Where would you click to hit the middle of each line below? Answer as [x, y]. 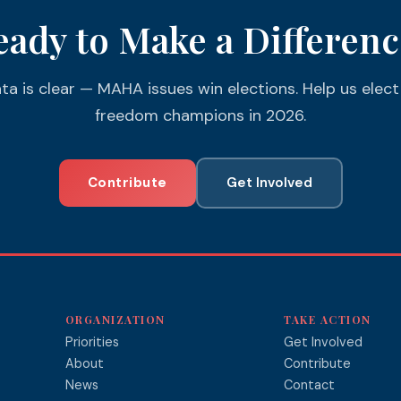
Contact [310, 385]
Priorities [92, 342]
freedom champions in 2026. [200, 115]
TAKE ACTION [328, 320]
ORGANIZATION [115, 320]
